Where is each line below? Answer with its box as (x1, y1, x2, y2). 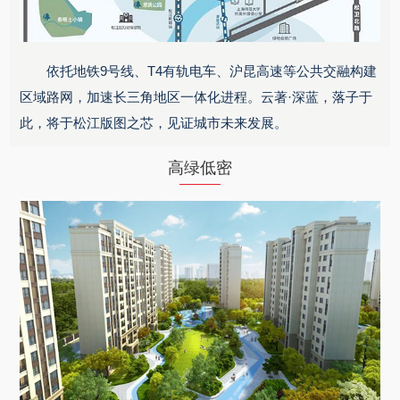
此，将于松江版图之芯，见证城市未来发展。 (19, 114, 287, 130)
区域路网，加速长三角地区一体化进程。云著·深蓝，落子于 (19, 88, 372, 104)
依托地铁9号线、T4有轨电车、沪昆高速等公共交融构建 (46, 62, 377, 79)
